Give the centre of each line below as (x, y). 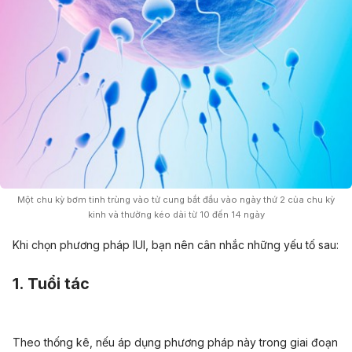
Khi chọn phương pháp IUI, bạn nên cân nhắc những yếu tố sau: (176, 245)
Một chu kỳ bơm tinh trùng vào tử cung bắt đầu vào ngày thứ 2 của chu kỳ (176, 200)
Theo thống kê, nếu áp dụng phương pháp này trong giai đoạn (175, 343)
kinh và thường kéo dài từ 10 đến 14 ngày (176, 215)
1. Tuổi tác (51, 284)
